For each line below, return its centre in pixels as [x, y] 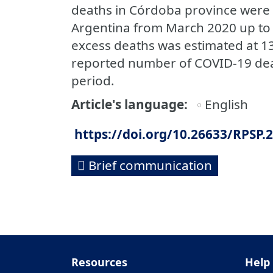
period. [93, 80]
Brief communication [150, 165]
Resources [99, 262]
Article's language [128, 104]
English [227, 104]
